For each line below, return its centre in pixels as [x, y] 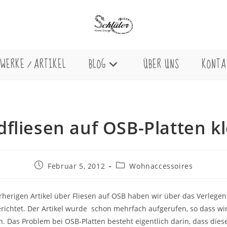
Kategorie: [134, 174]
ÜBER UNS [161, 64]
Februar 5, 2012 [77, 166]
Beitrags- [132, 165]
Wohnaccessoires [161, 166]
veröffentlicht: [60, 174]
